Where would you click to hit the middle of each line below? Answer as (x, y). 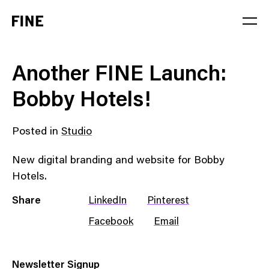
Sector (39, 86)
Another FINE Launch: (119, 76)
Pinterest (168, 202)
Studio (77, 132)
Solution (45, 142)
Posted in (37, 132)
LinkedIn (107, 202)
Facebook (111, 222)
